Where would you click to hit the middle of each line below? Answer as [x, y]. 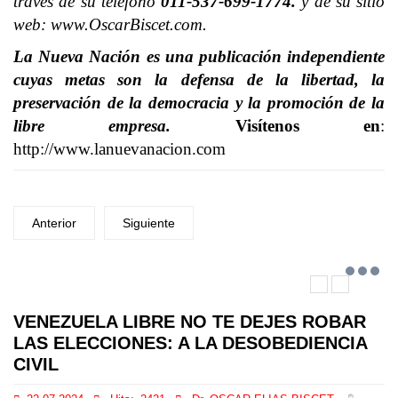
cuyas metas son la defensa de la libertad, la [199, 80]
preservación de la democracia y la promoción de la [199, 103]
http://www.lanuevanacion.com [119, 149]
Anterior [54, 223]
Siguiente [149, 223]
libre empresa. [92, 126]
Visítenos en [276, 126]
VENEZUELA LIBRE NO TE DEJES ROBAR [190, 322]
